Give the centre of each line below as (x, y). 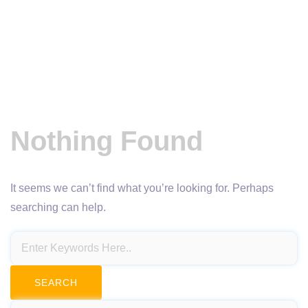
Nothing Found (107, 141)
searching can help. (58, 207)
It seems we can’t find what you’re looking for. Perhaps (142, 188)
